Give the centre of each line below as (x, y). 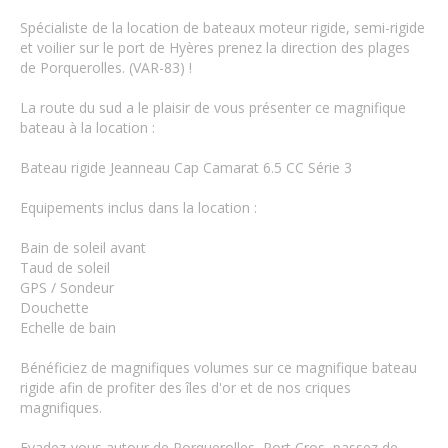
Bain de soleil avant (83, 247)
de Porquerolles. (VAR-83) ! (106, 67)
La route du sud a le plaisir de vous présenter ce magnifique (213, 107)
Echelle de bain (68, 327)
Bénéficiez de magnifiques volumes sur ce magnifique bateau (218, 367)
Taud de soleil (65, 267)
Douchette (54, 307)
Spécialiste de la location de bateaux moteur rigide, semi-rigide (222, 27)
